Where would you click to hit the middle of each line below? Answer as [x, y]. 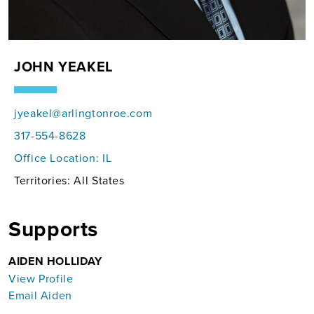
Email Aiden [41, 295]
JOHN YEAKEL [64, 66]
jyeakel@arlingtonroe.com [83, 112]
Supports [54, 228]
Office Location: [58, 157]
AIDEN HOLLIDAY [55, 261]
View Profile [41, 278]
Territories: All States [69, 180]
